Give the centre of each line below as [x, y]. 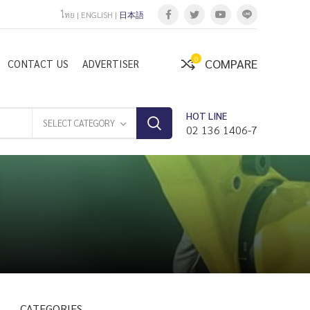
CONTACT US [38, 64]
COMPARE [231, 63]
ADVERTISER [111, 64]
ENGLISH [97, 14]
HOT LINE [207, 116]
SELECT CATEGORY [79, 123]
